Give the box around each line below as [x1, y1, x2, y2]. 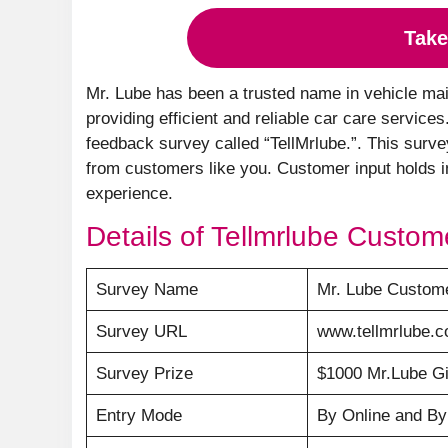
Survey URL [95, 322, 187, 341]
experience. [86, 184, 173, 204]
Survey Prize [95, 364, 193, 383]
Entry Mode [95, 406, 182, 425]
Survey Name [95, 280, 198, 299]
